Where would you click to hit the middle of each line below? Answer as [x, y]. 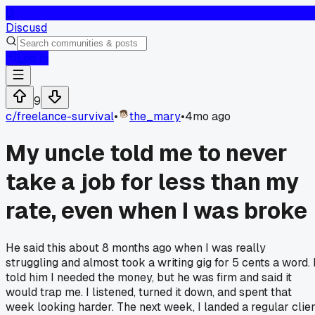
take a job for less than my [152, 182]
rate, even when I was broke [156, 211]
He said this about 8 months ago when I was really [136, 247]
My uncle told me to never [147, 153]
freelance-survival [65, 116]
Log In [33, 58]
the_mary [155, 116]
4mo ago [208, 116]
